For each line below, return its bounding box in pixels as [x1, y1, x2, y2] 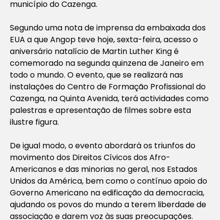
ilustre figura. [10, 116, 59, 128]
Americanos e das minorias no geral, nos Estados [10, 163, 197, 175]
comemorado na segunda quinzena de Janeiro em [10, 57, 204, 69]
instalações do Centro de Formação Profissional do [10, 81, 206, 92]
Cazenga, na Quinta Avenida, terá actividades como [10, 92, 209, 104]
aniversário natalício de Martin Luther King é [10, 45, 179, 57]
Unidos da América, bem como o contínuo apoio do [10, 175, 207, 187]
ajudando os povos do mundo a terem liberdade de [10, 198, 206, 210]
